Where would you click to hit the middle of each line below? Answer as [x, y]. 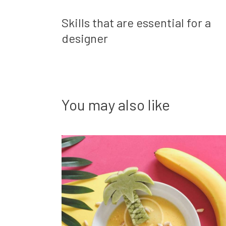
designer [85, 38]
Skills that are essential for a [136, 23]
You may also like [116, 104]
